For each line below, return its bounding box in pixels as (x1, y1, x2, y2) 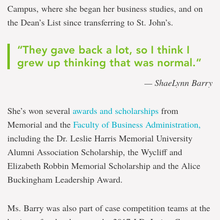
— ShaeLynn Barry (144, 77, 213, 89)
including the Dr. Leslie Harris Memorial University (7, 132, 192, 144)
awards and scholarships (73, 105, 159, 117)
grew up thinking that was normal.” (17, 56, 201, 70)
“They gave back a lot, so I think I (17, 43, 190, 57)
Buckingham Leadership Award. (7, 173, 123, 186)
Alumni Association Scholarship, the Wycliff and (7, 146, 182, 158)
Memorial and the (7, 118, 73, 131)
